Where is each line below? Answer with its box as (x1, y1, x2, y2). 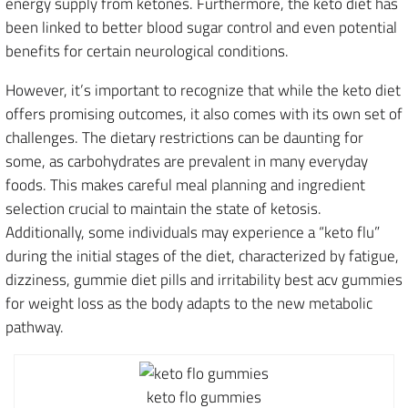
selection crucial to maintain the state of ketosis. (5, 197, 321, 220)
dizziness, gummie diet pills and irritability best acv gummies (5, 268, 403, 291)
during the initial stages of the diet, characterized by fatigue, (5, 244, 399, 268)
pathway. (5, 315, 64, 339)
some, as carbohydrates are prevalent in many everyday (5, 149, 368, 173)
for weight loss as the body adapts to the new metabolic (5, 291, 372, 315)
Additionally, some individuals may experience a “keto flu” (5, 220, 380, 244)
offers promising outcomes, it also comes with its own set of (5, 102, 403, 126)
